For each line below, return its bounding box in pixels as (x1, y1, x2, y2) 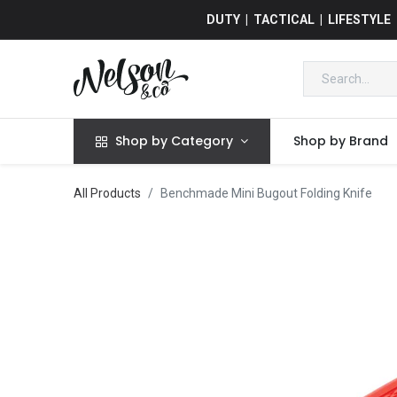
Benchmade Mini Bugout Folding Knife (160, 186, 372, 201)
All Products (73, 186, 141, 201)
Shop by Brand (292, 132, 388, 151)
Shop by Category (115, 132, 234, 151)
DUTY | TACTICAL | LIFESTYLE (206, 12, 392, 27)
